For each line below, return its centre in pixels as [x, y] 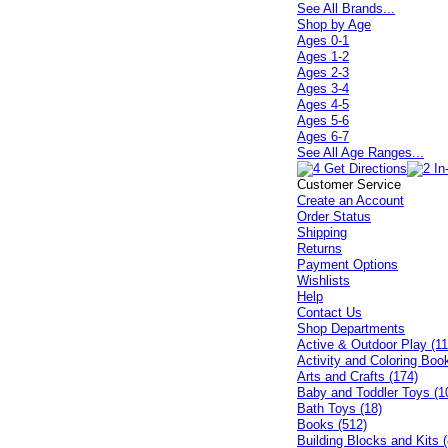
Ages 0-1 [323, 40]
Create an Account [351, 200]
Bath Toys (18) [340, 408]
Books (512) [332, 424]
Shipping [322, 232]
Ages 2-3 [323, 72]
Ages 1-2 [323, 56]
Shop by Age [334, 24]
